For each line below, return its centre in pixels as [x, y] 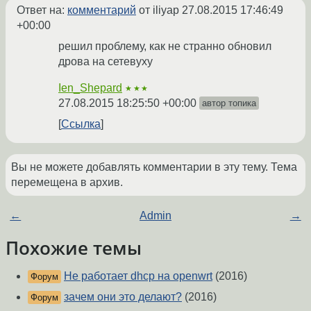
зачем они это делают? [123, 297]
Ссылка [81, 124]
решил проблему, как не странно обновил [165, 47]
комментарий [102, 10]
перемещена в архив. [67, 183]
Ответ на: [42, 10]
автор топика [229, 103]
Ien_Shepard [90, 88]
